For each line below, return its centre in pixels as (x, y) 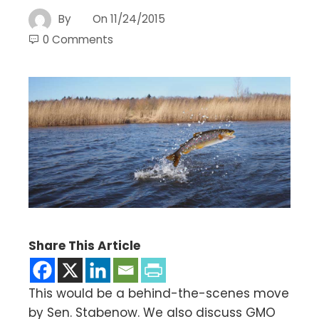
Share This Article (84, 245)
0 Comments (78, 39)
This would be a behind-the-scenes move (159, 293)
